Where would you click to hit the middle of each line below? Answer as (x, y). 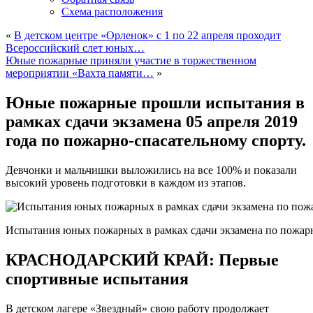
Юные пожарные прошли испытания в (155, 102)
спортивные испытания (97, 278)
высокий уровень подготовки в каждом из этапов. (126, 182)
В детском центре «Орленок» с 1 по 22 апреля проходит (147, 35)
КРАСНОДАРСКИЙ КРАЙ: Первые (142, 260)
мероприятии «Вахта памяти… (80, 73)
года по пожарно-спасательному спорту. (156, 140)
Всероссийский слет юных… (75, 48)
